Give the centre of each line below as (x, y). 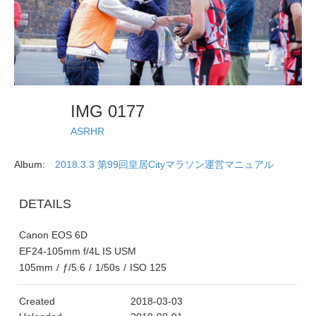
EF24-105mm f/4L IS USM (78, 251)
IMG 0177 (113, 111)
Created (37, 302)
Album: (30, 165)
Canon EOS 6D (53, 235)
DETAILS (45, 204)
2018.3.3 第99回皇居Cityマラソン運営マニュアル (164, 165)
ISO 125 (148, 268)
